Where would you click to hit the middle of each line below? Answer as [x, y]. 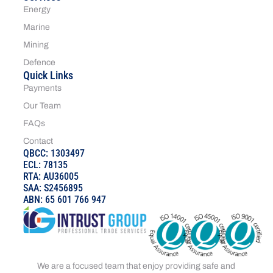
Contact [38, 141]
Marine [37, 27]
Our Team [42, 105]
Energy [37, 9]
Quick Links [48, 75]
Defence [40, 62]
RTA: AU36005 [51, 176]
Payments [43, 88]
